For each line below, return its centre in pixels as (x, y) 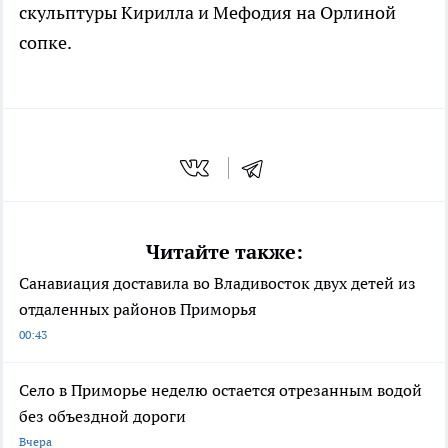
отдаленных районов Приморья (137, 308)
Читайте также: (224, 251)
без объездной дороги (102, 415)
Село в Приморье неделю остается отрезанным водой (220, 389)
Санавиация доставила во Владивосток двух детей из (217, 282)
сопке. (45, 43)
